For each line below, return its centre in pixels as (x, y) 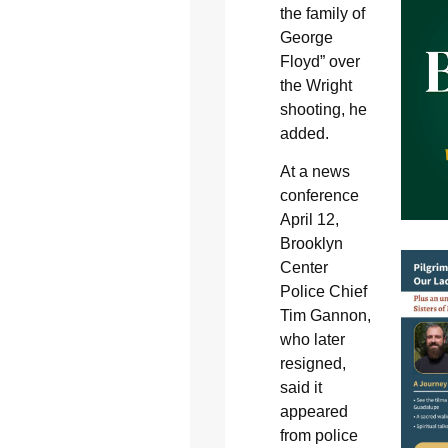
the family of (322, 14)
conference (319, 196)
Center (303, 268)
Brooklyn (311, 244)
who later (312, 340)
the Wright (315, 86)
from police (318, 436)
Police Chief (323, 292)
